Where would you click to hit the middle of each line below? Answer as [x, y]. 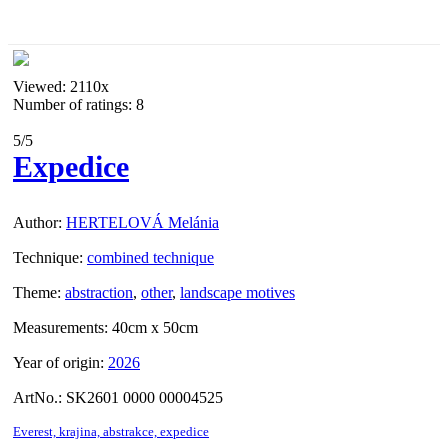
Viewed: [39, 87]
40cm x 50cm [155, 328]
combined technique [150, 258]
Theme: [37, 293]
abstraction [99, 293]
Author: [37, 223]
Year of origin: [58, 363]
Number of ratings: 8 [78, 105]
